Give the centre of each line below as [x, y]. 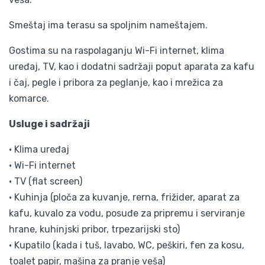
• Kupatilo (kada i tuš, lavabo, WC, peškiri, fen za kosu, [127, 245]
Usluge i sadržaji [49, 124]
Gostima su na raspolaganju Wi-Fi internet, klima [117, 50]
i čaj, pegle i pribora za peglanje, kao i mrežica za [116, 82]
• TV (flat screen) [46, 181]
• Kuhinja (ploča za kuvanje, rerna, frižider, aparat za [124, 197]
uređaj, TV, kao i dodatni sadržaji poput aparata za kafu [132, 66]
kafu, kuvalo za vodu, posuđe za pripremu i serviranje [127, 213]
